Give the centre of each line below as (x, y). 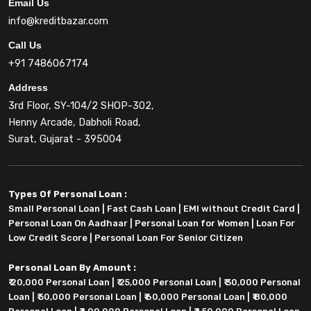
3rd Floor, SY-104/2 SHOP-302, (81, 106)
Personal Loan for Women (192, 224)
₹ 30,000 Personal (262, 283)
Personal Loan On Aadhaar (68, 224)
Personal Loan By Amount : (72, 268)
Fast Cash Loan (142, 209)
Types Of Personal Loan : (68, 194)
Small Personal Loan (54, 209)
